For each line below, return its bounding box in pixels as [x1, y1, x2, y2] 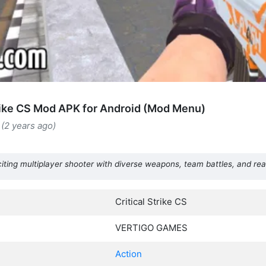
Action [115, 248, 142, 259]
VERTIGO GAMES [115, 221, 188, 233]
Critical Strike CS [115, 195, 187, 207]
